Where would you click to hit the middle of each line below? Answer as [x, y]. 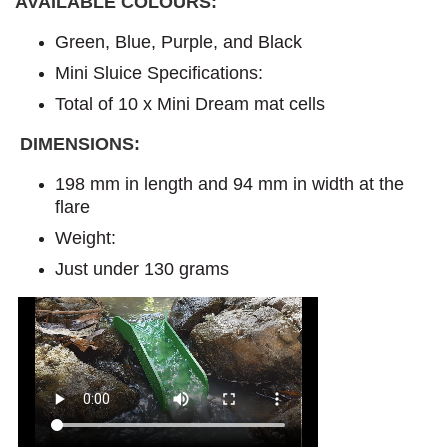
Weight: [88, 237]
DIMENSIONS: [80, 143]
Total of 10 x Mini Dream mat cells [190, 103]
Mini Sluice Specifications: [159, 72]
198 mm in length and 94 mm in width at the [229, 183]
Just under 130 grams [144, 268]
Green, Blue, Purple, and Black [178, 41]
